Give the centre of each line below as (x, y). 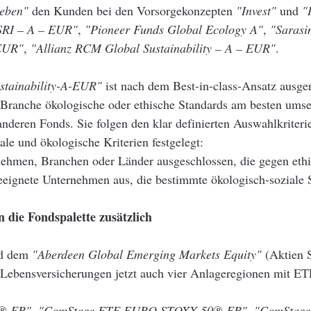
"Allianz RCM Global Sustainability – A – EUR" (153, 48)
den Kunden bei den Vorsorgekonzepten (132, 10)
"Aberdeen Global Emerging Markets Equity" (147, 254)
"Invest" (256, 10)
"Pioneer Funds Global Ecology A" (174, 29)
